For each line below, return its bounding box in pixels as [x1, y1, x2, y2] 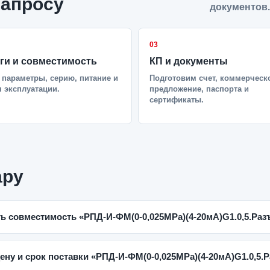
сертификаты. [149, 95, 204, 104]
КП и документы [149, 56, 228, 66]
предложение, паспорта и [149, 84, 249, 93]
